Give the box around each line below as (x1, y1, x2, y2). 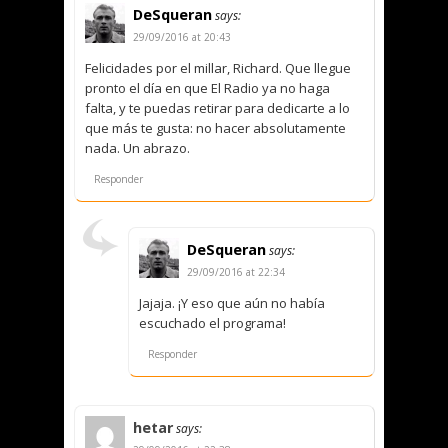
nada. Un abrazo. (85, 138, 190, 157)
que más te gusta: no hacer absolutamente (85, 118, 346, 137)
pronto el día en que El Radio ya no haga (85, 78, 330, 97)
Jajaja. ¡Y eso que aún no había (139, 293, 325, 312)
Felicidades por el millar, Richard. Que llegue (85, 58, 351, 77)
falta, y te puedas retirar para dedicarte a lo (85, 98, 350, 117)
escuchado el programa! (139, 313, 286, 332)
